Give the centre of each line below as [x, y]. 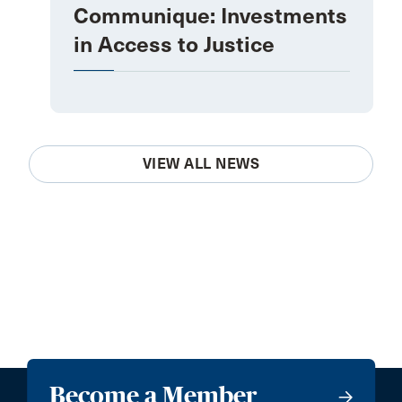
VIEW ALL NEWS [201, 164]
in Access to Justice [174, 45]
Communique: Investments [210, 17]
